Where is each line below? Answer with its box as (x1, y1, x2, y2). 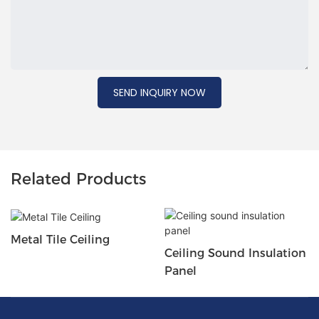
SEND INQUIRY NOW (113, 85, 206, 100)
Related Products (11, 169, 146, 189)
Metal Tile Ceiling (11, 232, 110, 246)
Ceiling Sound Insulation (164, 246, 306, 261)
